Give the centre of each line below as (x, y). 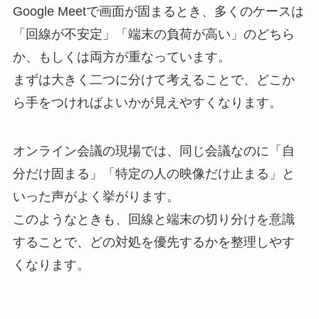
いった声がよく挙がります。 (96, 197)
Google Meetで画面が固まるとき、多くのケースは (158, 12)
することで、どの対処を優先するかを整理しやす (153, 242)
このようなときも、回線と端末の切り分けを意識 (153, 220)
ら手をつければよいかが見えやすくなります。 (147, 103)
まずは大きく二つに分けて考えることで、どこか (153, 80)
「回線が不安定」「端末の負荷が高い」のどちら (153, 35)
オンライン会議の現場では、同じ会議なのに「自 (153, 151)
